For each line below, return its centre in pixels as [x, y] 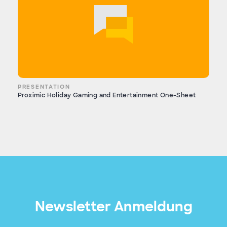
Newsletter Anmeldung [113, 207]
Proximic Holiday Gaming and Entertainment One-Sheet [107, 96]
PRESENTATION [44, 87]
